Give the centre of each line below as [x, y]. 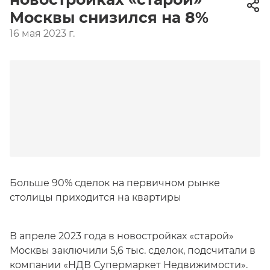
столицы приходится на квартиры [96, 197]
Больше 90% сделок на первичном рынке [115, 183]
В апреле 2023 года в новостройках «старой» [122, 236]
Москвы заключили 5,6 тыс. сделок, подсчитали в [133, 250]
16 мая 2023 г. [42, 33]
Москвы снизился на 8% [109, 17]
